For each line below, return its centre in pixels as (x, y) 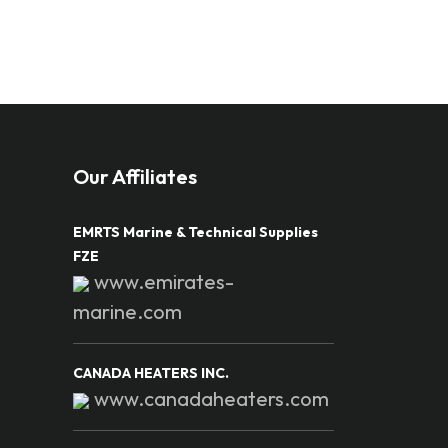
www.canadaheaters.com (211, 398)
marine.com (127, 311)
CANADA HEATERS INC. (151, 372)
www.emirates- (164, 281)
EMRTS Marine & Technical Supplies (195, 231)
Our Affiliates (135, 176)
